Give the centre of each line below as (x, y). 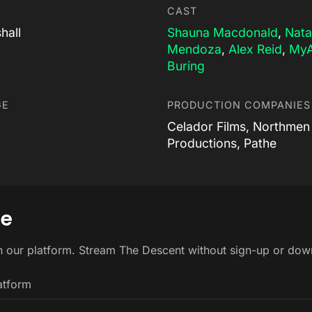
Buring (186, 65)
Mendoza (194, 49)
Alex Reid (255, 49)
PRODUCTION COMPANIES (239, 104)
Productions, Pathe (222, 143)
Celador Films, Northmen (239, 126)
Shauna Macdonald (223, 32)
